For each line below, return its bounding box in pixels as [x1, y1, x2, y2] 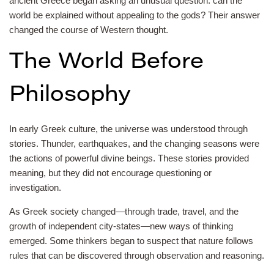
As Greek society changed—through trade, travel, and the [9, 206, 239, 217]
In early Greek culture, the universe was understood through [9, 123, 248, 134]
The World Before [9, 51, 204, 74]
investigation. [9, 182, 61, 193]
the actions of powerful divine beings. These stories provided [9, 152, 249, 163]
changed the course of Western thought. [9, 24, 168, 35]
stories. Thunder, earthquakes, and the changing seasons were [9, 138, 259, 149]
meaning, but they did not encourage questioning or [9, 167, 212, 178]
